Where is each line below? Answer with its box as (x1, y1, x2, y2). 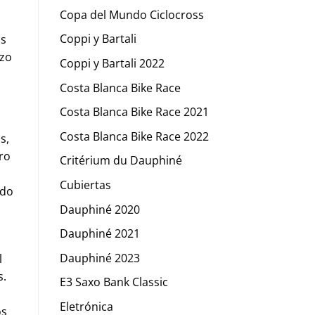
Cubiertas (59, 176, 111, 193)
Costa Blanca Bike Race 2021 (59, 104, 209, 120)
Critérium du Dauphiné (59, 153, 182, 169)
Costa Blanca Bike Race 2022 (59, 128, 209, 144)
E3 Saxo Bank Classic (59, 274, 168, 290)
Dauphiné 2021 (59, 226, 140, 242)
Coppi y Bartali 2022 (59, 56, 165, 71)
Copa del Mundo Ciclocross (59, 6, 204, 22)
